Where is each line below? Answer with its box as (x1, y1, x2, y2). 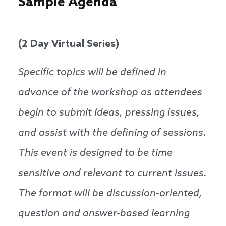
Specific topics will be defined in (18, 67, 166, 79)
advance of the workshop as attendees (18, 87, 202, 99)
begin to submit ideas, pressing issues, (18, 107, 200, 120)
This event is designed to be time (18, 147, 173, 160)
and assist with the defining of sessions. (18, 127, 206, 140)
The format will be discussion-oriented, (18, 188, 202, 200)
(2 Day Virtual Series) (18, 38, 119, 51)
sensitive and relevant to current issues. (18, 167, 207, 180)
